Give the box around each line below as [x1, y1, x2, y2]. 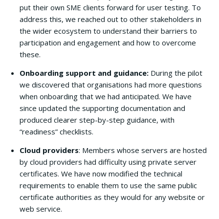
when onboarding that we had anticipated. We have [20, 91, 192, 101]
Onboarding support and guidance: [20, 68, 149, 78]
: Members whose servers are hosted [79, 145, 207, 155]
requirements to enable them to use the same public [20, 180, 197, 190]
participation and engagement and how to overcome [20, 38, 196, 47]
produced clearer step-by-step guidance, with [20, 115, 175, 125]
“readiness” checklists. [20, 127, 93, 136]
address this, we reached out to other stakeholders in [20, 14, 201, 24]
